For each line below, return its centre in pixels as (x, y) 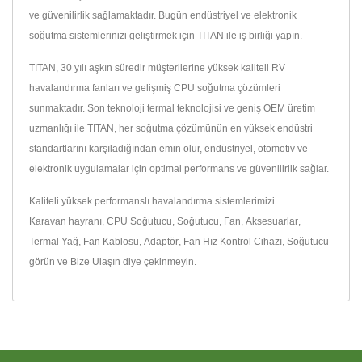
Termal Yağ (54, 242)
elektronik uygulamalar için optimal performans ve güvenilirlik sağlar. (179, 169)
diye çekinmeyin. (158, 262)
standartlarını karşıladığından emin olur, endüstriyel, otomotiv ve (168, 149)
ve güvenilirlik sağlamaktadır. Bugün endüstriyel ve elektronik (163, 15)
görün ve (50, 262)
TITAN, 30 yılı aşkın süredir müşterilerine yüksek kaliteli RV (157, 68)
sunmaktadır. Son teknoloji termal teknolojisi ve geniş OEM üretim (172, 108)
